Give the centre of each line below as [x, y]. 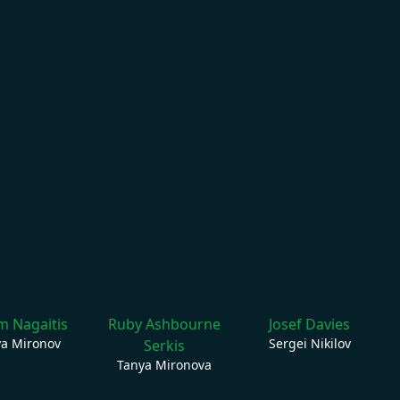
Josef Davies [309, 324]
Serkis [164, 345]
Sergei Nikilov [309, 343]
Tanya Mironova [164, 364]
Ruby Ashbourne [164, 324]
